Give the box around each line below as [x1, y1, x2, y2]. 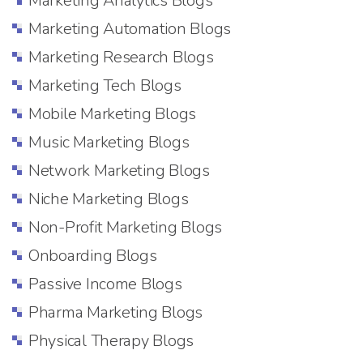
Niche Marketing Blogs [28, 187, 189, 210]
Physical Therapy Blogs [28, 329, 194, 352]
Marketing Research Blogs [28, 45, 214, 68]
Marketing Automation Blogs [28, 17, 231, 40]
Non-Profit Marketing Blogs [28, 216, 222, 238]
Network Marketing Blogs [28, 159, 210, 181]
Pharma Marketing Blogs [28, 301, 203, 323]
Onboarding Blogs [28, 244, 157, 267]
